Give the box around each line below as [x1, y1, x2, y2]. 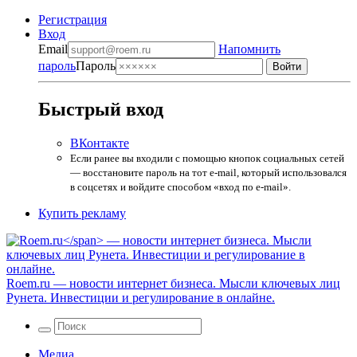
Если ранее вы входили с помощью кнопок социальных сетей [70, 151, 344, 164]
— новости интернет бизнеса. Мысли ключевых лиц [50, 276, 340, 290]
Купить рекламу [38, 206, 126, 220]
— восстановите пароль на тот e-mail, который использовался [70, 166, 347, 178]
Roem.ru [6, 276, 50, 290]
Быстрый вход [38, 98, 163, 120]
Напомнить [218, 42, 280, 56]
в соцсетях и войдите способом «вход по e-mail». [70, 180, 291, 193]
